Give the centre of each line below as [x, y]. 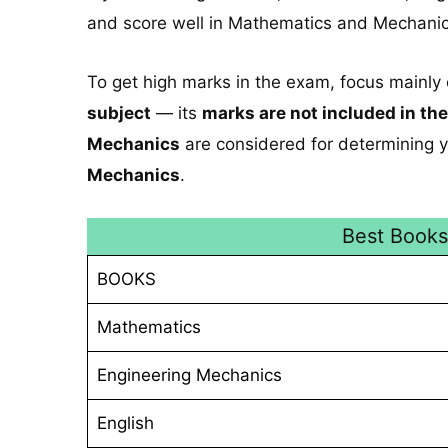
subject [119, 112]
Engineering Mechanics [189, 374]
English [125, 422]
